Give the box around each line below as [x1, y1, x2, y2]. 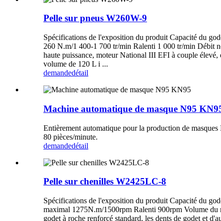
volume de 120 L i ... [43, 60, 108, 69]
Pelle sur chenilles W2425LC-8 [43, 176, 166, 187]
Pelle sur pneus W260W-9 [43, 13, 147, 24]
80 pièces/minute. [43, 132, 98, 141]
